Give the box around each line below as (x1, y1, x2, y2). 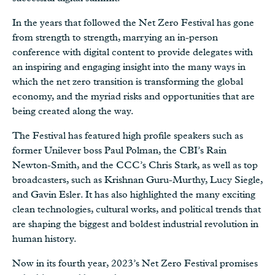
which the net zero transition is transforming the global (12, 76, 243, 87)
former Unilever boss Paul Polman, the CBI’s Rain (12, 144, 227, 156)
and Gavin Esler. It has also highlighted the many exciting (12, 188, 255, 200)
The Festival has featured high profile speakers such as (12, 130, 243, 141)
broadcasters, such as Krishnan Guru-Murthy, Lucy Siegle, (12, 174, 263, 185)
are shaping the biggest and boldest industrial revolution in (12, 218, 258, 230)
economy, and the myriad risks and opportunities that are (12, 90, 255, 102)
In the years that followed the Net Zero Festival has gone (12, 17, 254, 28)
